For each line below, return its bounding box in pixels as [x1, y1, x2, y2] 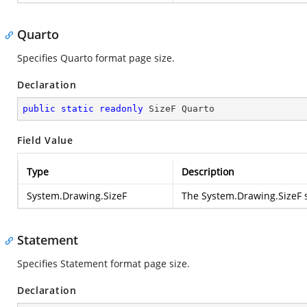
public [23, 103, 56, 114]
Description [182, 165, 234, 178]
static [61, 103, 94, 114]
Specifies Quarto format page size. [17, 51, 175, 64]
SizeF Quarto [143, 103, 214, 114]
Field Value [17, 134, 73, 147]
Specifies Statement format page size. [17, 257, 190, 270]
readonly [99, 103, 143, 114]
